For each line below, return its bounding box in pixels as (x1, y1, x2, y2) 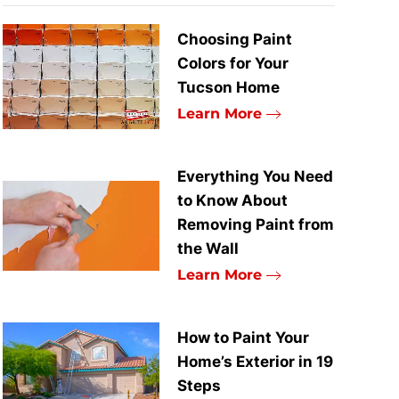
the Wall (177, 240, 240, 258)
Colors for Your (177, 54, 289, 73)
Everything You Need (177, 167, 334, 186)
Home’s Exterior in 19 (177, 353, 334, 371)
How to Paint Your (177, 329, 310, 347)
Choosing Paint (177, 30, 293, 49)
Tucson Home (177, 78, 281, 97)
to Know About (177, 191, 289, 210)
